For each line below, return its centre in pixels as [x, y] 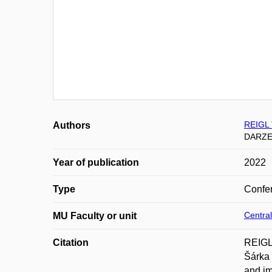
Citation [71, 243]
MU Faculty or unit [95, 216]
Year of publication [96, 162]
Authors [72, 125]
